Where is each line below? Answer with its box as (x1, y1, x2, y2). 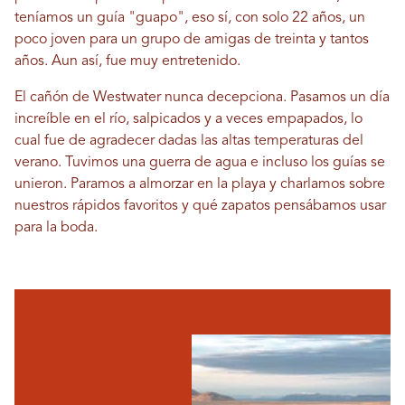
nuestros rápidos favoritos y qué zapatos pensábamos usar (14, 199, 386, 214)
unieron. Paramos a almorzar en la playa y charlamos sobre (14, 177, 385, 193)
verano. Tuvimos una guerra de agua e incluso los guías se (14, 155, 385, 171)
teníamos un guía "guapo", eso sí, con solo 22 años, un (14, 11, 365, 26)
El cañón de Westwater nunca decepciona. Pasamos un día (14, 90, 390, 106)
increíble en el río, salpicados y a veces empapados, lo (14, 112, 363, 127)
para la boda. (14, 221, 98, 236)
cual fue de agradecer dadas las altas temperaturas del (14, 134, 363, 149)
